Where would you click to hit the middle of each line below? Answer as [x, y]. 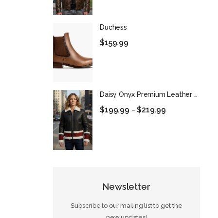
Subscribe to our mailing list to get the [127, 205]
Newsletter [127, 186]
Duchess [113, 27]
